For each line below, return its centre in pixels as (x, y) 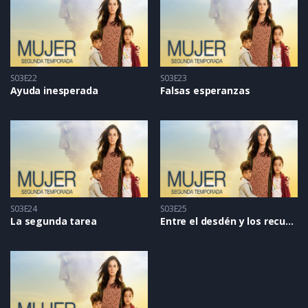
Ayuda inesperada (54, 90)
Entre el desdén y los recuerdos (290, 221)
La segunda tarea (54, 221)
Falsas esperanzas (205, 90)
